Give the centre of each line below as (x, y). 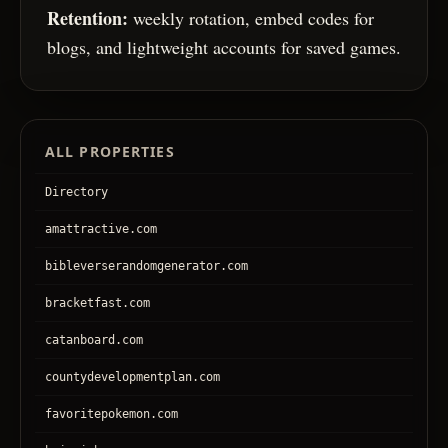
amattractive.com (101, 229)
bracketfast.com (97, 303)
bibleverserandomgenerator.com (146, 266)
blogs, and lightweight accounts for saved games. (224, 47)
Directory (76, 192)
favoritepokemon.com (111, 414)
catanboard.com (94, 340)
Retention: (87, 18)
